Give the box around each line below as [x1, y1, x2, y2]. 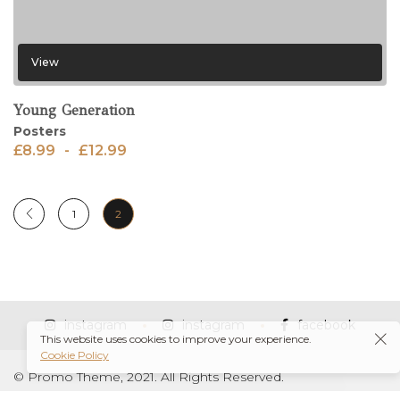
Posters [13, 122, 66, 139]
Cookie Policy [40, 348, 109, 362]
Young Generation [13, 101, 135, 119]
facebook [297, 317, 355, 333]
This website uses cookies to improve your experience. [40, 332, 312, 346]
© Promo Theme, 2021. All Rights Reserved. [13, 369, 284, 385]
